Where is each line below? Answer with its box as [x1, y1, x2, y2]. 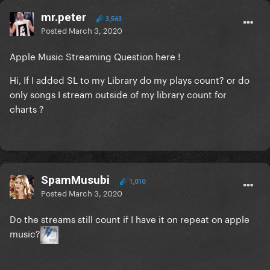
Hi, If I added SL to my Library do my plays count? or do [10, 72, 250, 87]
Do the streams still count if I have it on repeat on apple [10, 211, 250, 226]
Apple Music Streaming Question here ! [10, 48, 180, 63]
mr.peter [41, 10, 86, 25]
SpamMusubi [41, 173, 110, 187]
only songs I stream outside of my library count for [10, 86, 227, 101]
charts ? [10, 101, 46, 116]
